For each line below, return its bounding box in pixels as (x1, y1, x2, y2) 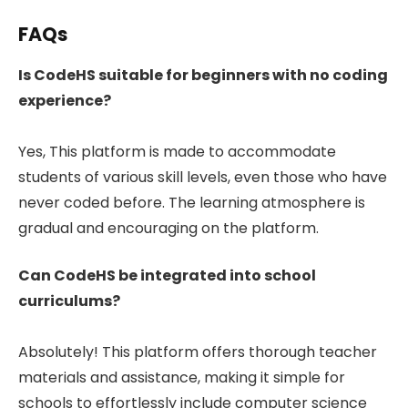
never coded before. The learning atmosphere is (18, 191, 365, 213)
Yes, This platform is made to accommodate (18, 140, 336, 162)
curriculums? (18, 291, 120, 312)
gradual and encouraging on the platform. (18, 217, 319, 239)
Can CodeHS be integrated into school (18, 265, 316, 287)
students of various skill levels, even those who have (18, 166, 387, 188)
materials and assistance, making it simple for (18, 367, 345, 389)
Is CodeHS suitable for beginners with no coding (18, 64, 388, 86)
